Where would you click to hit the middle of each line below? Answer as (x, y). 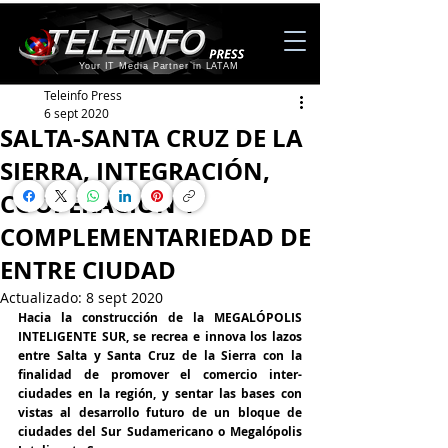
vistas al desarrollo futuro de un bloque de (160, 412)
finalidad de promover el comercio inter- (160, 374)
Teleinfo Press (83, 95)
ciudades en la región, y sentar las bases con (160, 393)
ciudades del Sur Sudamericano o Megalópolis (160, 431)
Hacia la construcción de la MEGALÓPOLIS (160, 317)
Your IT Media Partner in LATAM (159, 66)
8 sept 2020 (124, 297)
